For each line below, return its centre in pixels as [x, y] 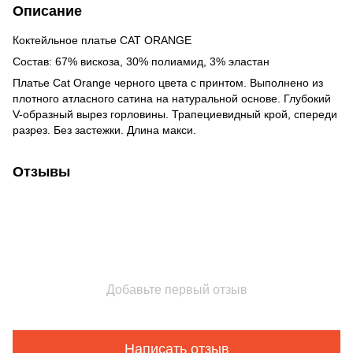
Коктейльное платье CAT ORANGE [102, 41]
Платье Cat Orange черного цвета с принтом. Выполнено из [168, 83]
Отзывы [41, 172]
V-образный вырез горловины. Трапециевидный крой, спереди [175, 115]
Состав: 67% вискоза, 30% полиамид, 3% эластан [141, 62]
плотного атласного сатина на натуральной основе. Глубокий [172, 99]
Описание [47, 11]
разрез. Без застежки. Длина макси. [104, 130]
